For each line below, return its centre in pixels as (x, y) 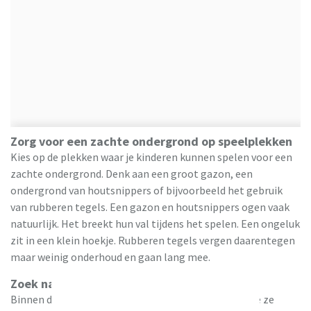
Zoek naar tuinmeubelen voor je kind (115, 284)
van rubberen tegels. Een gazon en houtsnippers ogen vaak (150, 207)
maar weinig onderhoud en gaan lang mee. (111, 257)
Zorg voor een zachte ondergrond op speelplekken (153, 142)
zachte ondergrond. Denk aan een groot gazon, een (132, 174)
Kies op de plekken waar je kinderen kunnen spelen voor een (151, 157)
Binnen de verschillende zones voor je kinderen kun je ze (142, 300)
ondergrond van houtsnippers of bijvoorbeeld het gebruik (146, 191)
